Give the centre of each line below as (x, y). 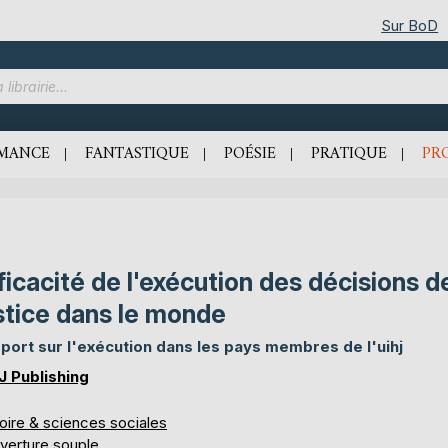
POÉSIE (250, 154)
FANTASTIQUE (137, 154)
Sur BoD (410, 25)
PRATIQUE (349, 154)
